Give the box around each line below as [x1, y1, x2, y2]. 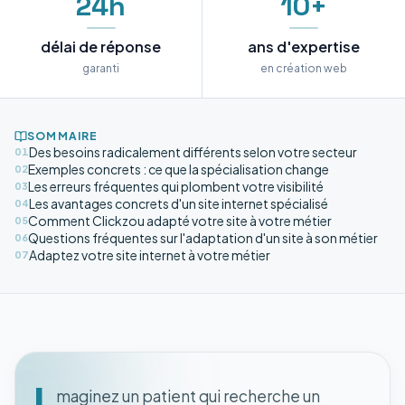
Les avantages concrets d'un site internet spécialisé [29, 194, 328, 212]
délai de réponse [41, 36, 161, 56]
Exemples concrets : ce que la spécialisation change [28, 160, 329, 177]
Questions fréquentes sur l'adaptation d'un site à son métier [28, 229, 378, 246]
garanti [82, 61, 119, 75]
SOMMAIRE [27, 128, 99, 143]
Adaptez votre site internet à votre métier [29, 246, 270, 263]
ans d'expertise [248, 36, 360, 56]
